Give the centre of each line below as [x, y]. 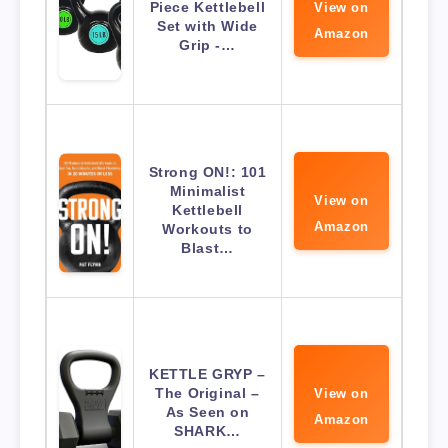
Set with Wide [207, 25]
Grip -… [207, 44]
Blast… [207, 247]
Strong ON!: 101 [207, 171]
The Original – [207, 392]
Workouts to [207, 228]
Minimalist [207, 190]
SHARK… [207, 430]
